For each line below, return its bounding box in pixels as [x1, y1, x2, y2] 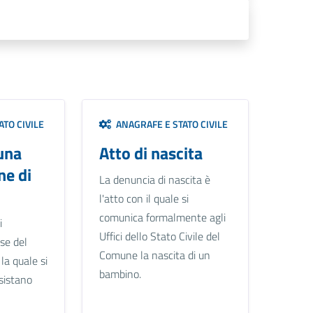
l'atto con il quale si [99, 189, 189, 207]
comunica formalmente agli [99, 208, 226, 226]
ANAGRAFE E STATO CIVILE [111, 116, 228, 131]
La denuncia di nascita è [99, 170, 210, 188]
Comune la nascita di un [99, 246, 210, 263]
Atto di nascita [99, 140, 203, 166]
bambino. [99, 265, 141, 282]
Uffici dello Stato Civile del [99, 227, 220, 245]
